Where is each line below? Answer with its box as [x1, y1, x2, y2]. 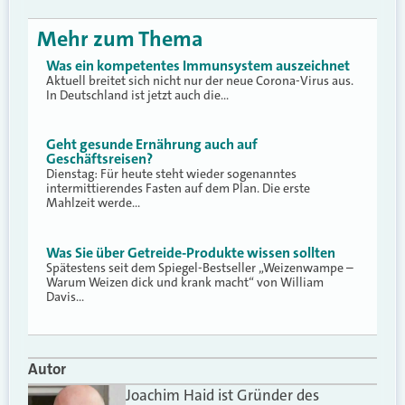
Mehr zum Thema [37, 24, 203, 53]
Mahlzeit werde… [46, 194, 140, 212]
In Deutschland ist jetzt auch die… [46, 86, 229, 103]
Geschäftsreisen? [46, 149, 153, 169]
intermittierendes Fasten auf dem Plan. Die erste [46, 180, 310, 197]
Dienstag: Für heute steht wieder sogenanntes [46, 165, 297, 183]
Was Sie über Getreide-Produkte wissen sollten [46, 242, 335, 262]
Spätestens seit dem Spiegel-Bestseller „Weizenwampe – [46, 259, 353, 276]
